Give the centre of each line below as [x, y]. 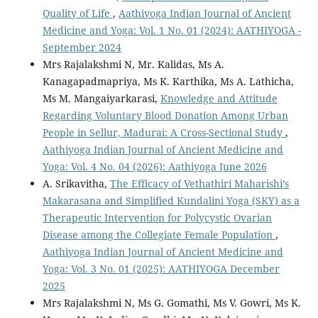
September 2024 [82, 47]
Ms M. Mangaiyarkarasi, [101, 98]
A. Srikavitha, [76, 183]
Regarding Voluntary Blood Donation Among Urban [165, 115]
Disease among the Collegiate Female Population [159, 234]
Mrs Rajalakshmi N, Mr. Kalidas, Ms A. [133, 64]
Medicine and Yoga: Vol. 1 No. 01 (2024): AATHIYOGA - [171, 30]
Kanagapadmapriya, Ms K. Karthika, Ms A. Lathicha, [168, 81]
